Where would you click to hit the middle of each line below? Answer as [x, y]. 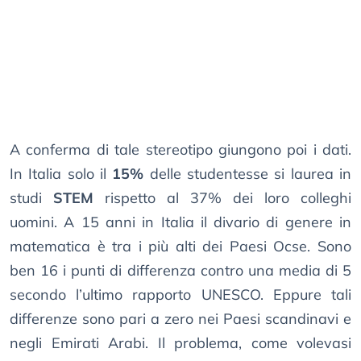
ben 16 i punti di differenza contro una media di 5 [180, 271]
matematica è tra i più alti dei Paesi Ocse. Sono [180, 247]
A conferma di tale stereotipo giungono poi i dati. [180, 150]
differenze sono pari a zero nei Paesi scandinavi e [180, 319]
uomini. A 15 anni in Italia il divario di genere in [180, 222]
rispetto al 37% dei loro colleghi [222, 198]
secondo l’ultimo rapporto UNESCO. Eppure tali [180, 295]
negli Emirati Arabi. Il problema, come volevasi [180, 343]
